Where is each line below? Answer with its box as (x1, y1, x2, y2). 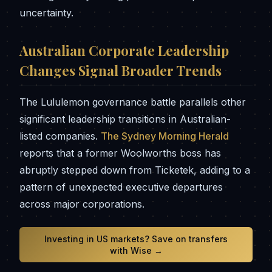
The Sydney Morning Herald (101, 130, 229, 142)
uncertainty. (19, 7, 73, 19)
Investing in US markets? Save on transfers (44, 234, 228, 244)
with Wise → (109, 245, 163, 256)
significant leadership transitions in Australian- (19, 113, 231, 125)
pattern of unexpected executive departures (19, 181, 223, 193)
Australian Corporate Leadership (19, 41, 229, 59)
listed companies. (19, 130, 101, 142)
